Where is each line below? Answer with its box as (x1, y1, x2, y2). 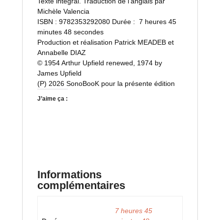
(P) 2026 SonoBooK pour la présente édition (37, 80, 175, 87)
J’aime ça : (37, 95, 68, 102)
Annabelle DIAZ (37, 49, 86, 56)
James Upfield (37, 69, 82, 77)
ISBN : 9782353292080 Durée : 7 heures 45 (37, 18, 176, 26)
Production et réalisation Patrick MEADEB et (37, 38, 174, 46)
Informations (37, 168, 102, 181)
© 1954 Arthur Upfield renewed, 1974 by (37, 59, 162, 67)
